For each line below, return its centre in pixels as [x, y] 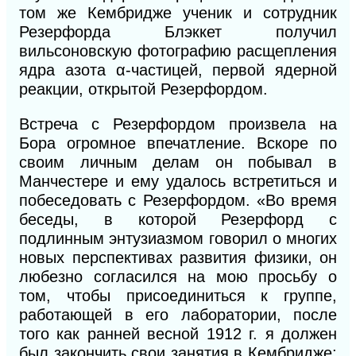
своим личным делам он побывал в [178, 163]
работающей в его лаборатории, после [178, 315]
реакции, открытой [90, 89]
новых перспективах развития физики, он [178, 258]
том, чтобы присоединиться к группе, [178, 296]
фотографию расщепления [237, 51]
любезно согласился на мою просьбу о [178, 277]
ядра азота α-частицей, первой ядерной [178, 70]
